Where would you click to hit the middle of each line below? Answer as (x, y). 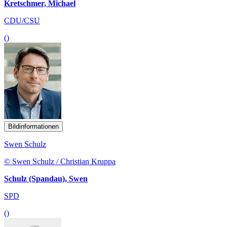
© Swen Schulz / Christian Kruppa (60, 162)
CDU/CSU (22, 21)
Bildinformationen (33, 127)
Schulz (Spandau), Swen (46, 179)
